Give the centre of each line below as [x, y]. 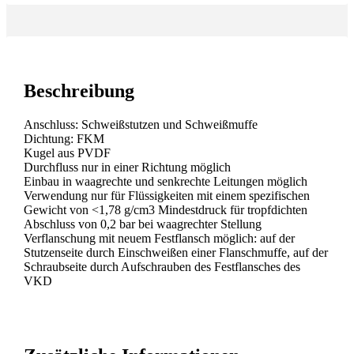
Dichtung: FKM [64, 138]
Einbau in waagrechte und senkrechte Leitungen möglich [166, 181]
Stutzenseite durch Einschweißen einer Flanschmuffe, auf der [176, 252]
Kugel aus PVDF [67, 153]
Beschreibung [79, 90]
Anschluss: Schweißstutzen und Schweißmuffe [141, 124]
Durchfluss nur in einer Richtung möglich [127, 167]
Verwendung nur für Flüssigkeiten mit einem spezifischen [167, 195]
